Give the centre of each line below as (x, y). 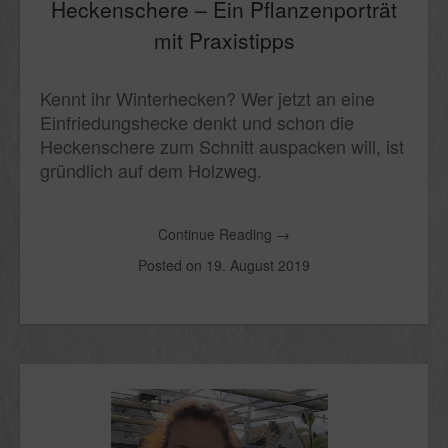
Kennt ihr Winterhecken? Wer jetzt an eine (207, 97)
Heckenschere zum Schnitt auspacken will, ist (222, 145)
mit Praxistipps (224, 39)
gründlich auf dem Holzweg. (151, 169)
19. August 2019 (258, 264)
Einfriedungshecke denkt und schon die (197, 121)
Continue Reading (217, 233)
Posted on (172, 264)
